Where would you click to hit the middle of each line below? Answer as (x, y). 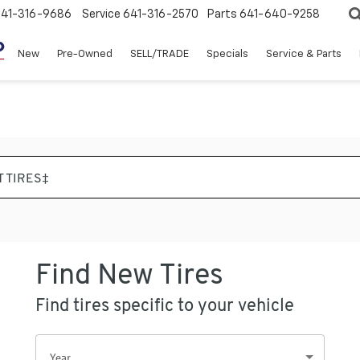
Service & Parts (304, 55)
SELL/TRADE (160, 55)
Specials (227, 55)
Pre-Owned (85, 55)
